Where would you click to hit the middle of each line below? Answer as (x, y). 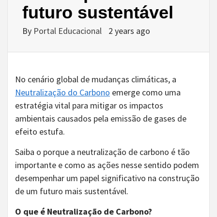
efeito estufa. (41, 131)
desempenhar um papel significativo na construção (107, 178)
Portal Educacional (69, 31)
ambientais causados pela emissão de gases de (101, 118)
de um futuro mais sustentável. (72, 191)
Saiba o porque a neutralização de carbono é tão (102, 152)
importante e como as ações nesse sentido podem (107, 165)
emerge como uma (145, 92)
